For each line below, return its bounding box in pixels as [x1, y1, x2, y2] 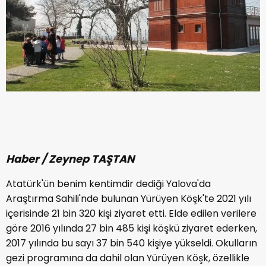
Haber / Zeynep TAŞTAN [6, 151, 135, 167]
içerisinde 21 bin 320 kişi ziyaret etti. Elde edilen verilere [6, 207, 256, 221]
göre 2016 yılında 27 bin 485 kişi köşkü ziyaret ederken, [6, 221, 257, 236]
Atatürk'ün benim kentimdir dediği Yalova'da [6, 177, 211, 191]
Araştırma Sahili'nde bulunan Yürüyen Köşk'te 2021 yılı [6, 192, 251, 206]
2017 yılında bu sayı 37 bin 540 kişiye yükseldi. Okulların [6, 236, 257, 251]
